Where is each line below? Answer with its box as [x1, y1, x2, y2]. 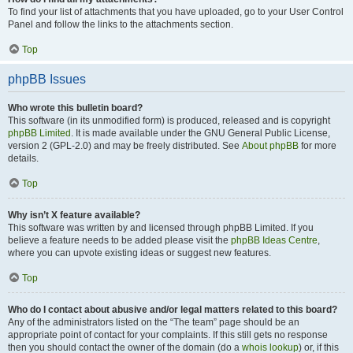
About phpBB [242, 140, 299, 151]
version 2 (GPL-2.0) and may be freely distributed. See [8, 140, 242, 151]
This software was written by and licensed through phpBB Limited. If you [8, 222, 314, 233]
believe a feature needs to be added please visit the [8, 235, 231, 246]
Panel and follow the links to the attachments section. [8, 19, 233, 30]
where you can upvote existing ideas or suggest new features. [8, 247, 271, 258]
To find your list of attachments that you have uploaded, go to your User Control [8, 6, 344, 17]
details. [8, 153, 39, 164]
